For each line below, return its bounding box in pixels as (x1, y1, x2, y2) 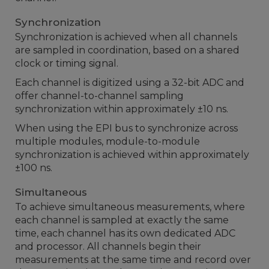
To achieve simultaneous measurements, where (15, 201, 245, 213)
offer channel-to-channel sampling (15, 90, 184, 102)
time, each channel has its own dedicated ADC (15, 228, 235, 240)
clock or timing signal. (15, 58, 118, 70)
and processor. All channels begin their (15, 241, 201, 253)
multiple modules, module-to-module (15, 136, 200, 148)
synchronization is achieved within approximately (15, 149, 249, 161)
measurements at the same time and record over (15, 254, 251, 266)
